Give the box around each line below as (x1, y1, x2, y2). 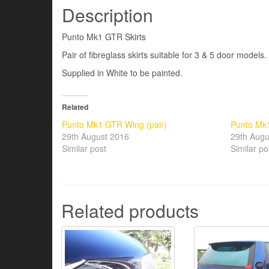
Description (62, 1, 153, 28)
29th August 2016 (62, 130, 129, 142)
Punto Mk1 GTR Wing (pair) (62, 118, 167, 130)
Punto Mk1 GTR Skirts (62, 30, 146, 43)
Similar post (62, 142, 106, 154)
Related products (61, 197, 199, 223)
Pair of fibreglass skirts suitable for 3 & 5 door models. (62, 48, 267, 61)
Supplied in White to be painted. (62, 66, 183, 79)
